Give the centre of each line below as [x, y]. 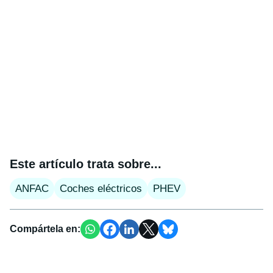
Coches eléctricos [101, 188]
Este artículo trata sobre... [86, 164]
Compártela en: [45, 229]
